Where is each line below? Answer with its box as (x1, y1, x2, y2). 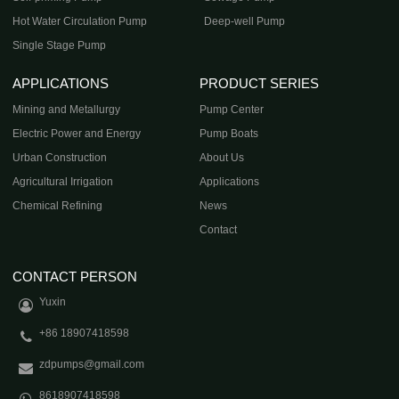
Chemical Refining (12, 199, 103, 212)
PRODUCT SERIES (199, 76, 319, 92)
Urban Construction (12, 151, 108, 164)
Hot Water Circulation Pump (12, 15, 148, 28)
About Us (199, 151, 244, 164)
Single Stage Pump (12, 39, 107, 53)
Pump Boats (199, 126, 258, 140)
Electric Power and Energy (12, 126, 142, 140)
